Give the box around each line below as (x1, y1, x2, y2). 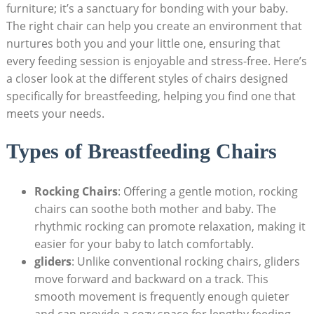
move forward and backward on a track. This (34, 271, 268, 287)
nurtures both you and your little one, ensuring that (6, 35, 280, 51)
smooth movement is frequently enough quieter (34, 288, 289, 304)
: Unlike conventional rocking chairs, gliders (71, 253, 300, 269)
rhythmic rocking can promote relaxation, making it (34, 218, 306, 234)
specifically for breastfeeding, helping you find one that (6, 88, 296, 104)
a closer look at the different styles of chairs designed (6, 70, 288, 86)
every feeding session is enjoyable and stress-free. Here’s (6, 53, 307, 69)
